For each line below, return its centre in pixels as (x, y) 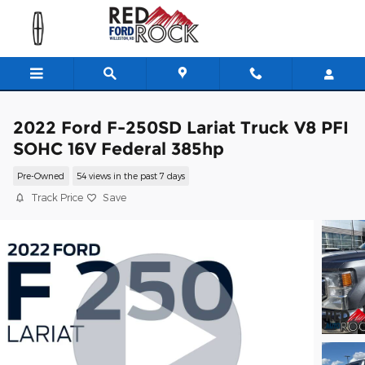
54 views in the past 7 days (130, 176)
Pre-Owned (41, 176)
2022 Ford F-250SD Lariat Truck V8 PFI (181, 128)
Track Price (57, 197)
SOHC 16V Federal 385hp (119, 149)
